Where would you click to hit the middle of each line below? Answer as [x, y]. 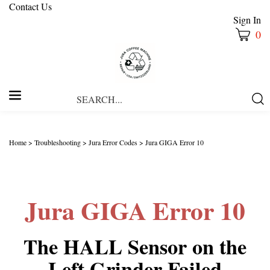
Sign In [247, 20]
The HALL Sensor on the [135, 247]
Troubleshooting [58, 143]
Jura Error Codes [113, 143]
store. [179, 119]
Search [182, 93]
